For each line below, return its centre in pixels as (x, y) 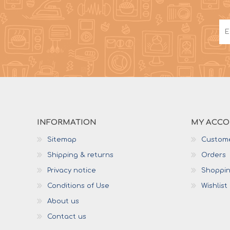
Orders (214, 155)
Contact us (67, 216)
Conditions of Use (78, 186)
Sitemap (62, 139)
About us (63, 201)
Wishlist (214, 186)
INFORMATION (67, 122)
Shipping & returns (80, 155)
